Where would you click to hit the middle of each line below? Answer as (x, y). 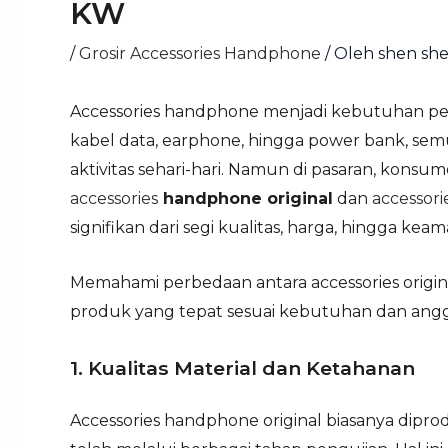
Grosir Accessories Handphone (200, 53)
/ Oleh (349, 53)
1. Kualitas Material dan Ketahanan (242, 368)
